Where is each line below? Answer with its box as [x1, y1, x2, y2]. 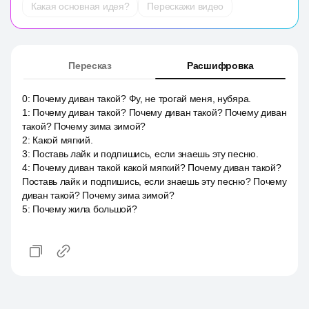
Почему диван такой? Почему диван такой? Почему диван [32, 107, 287, 118]
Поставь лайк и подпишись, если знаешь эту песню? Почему [22, 176, 287, 187]
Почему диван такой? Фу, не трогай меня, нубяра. [32, 93, 252, 104]
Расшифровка [187, 60, 254, 71]
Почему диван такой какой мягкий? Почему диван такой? [32, 162, 281, 173]
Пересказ [68, 60, 112, 71]
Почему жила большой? [32, 203, 137, 215]
